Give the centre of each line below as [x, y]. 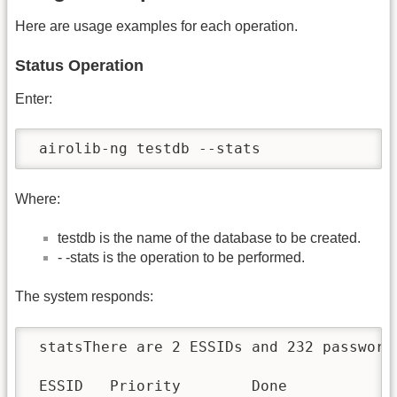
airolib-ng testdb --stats [145, 149]
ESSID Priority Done [159, 386]
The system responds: [84, 297]
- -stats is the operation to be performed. [181, 258]
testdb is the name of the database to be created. [209, 238]
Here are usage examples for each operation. [156, 27]
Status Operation [79, 65]
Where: [38, 198]
